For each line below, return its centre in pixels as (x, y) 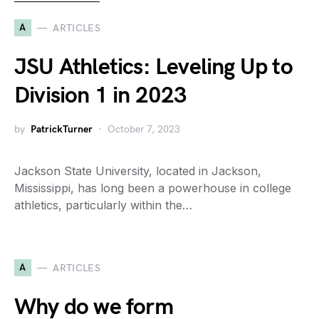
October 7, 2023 (144, 129)
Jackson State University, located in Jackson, (138, 171)
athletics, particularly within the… (103, 205)
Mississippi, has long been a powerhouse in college (153, 188)
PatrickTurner (62, 129)
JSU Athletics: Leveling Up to (153, 67)
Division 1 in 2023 (101, 96)
